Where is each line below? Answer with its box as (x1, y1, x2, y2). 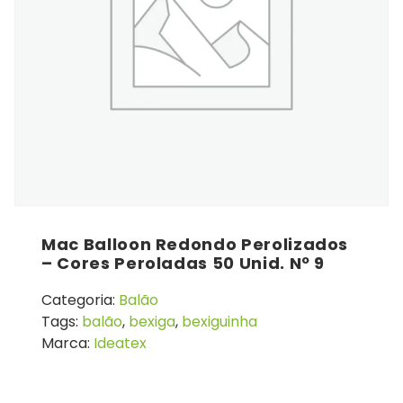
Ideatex (94, 332, 147, 354)
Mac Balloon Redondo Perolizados (41, 232, 349, 255)
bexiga (129, 310, 175, 332)
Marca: (41, 332, 94, 354)
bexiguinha (182, 310, 257, 332)
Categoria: (41, 289, 119, 310)
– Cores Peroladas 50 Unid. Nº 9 (41, 251, 326, 274)
